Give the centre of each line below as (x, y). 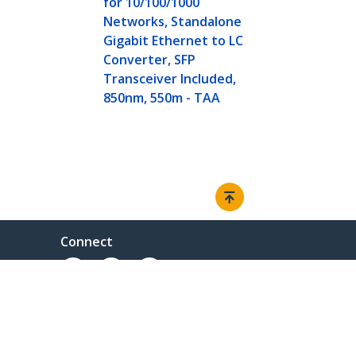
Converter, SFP (150, 60)
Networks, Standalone (173, 22)
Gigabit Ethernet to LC (174, 41)
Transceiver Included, (170, 79)
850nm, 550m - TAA (162, 98)
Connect (87, 242)
